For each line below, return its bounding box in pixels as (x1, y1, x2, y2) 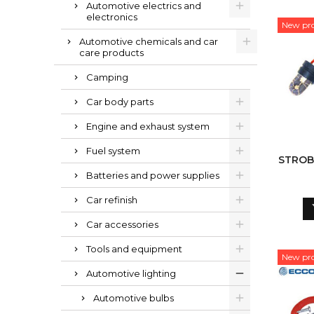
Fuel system (86, 145, 140, 156)
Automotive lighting (86, 268, 176, 279)
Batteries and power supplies (86, 170, 219, 181)
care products (79, 47, 144, 58)
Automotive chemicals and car (79, 36, 218, 47)
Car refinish (86, 194, 137, 205)
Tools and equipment (86, 243, 182, 254)
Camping (86, 71, 128, 83)
